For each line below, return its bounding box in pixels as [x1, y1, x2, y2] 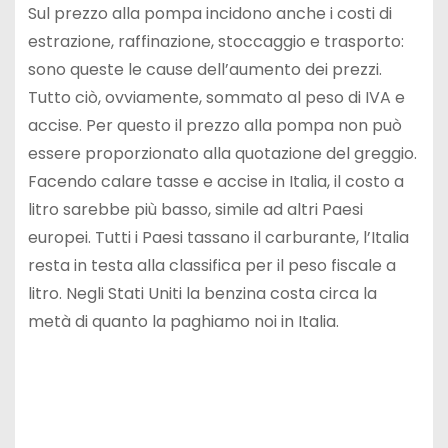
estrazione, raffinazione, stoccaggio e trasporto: [27, 30, 404, 54]
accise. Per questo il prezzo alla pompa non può [27, 114, 402, 138]
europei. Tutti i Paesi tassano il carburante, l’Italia [27, 226, 409, 250]
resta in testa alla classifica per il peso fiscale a [27, 254, 396, 278]
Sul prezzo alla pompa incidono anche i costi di [27, 2, 392, 26]
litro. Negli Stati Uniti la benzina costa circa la [27, 282, 377, 306]
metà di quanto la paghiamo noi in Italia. [27, 310, 339, 334]
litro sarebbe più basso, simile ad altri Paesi [27, 198, 363, 222]
